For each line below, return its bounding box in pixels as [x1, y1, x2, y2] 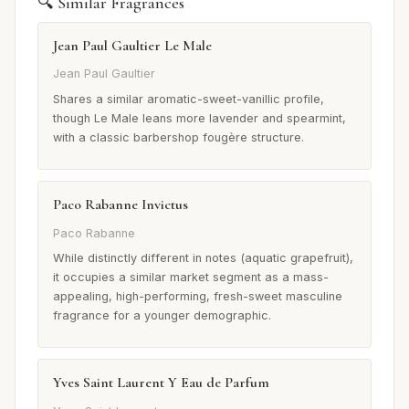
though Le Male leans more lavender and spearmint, [53, 111, 346, 126]
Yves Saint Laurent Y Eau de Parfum [53, 373, 269, 393]
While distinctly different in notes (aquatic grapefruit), [53, 251, 353, 266]
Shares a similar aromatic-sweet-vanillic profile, [53, 92, 324, 107]
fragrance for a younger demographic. [53, 309, 271, 323]
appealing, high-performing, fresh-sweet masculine [53, 289, 342, 304]
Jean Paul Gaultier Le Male [53, 36, 212, 55]
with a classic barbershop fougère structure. [53, 131, 304, 145]
